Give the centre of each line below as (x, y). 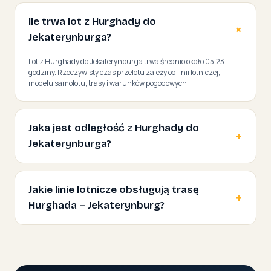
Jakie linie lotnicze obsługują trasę (114, 189)
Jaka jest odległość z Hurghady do (114, 128)
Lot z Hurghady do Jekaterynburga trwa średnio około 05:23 (126, 61)
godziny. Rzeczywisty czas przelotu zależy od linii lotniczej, (124, 72)
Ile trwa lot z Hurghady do (92, 21)
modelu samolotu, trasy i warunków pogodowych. (109, 83)
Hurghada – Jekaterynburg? (96, 205)
